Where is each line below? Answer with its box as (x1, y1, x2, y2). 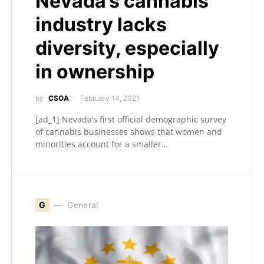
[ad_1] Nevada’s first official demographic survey (35, 113, 226, 125)
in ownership (35, 60, 154, 83)
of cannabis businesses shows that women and (35, 126, 222, 137)
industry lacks (35, 12, 167, 36)
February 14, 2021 (80, 93, 140, 103)
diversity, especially (35, 36, 219, 60)
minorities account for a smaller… (35, 138, 168, 150)
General (67, 200, 98, 210)
